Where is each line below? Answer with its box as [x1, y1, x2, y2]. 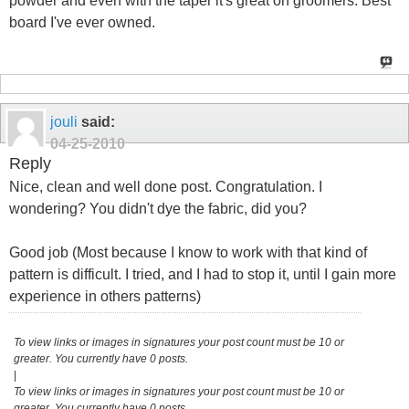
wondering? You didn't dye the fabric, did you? [9, 200, 307, 216]
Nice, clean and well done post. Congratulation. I [9, 178, 322, 194]
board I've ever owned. [9, 15, 155, 31]
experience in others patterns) [9, 288, 201, 304]
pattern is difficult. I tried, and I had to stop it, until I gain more [9, 266, 396, 282]
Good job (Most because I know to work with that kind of [9, 244, 367, 260]
